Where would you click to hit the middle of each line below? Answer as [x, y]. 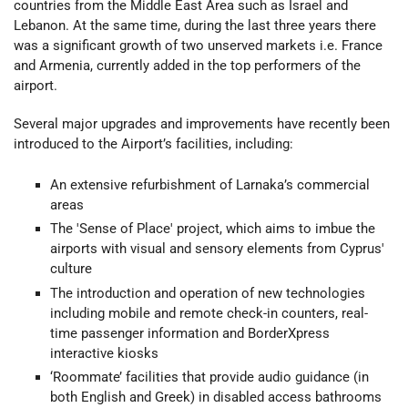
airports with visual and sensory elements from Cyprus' [217, 249]
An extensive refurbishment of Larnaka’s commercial [210, 184]
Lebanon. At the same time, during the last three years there [195, 26]
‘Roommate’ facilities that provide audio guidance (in [209, 377]
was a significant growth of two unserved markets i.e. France [198, 46]
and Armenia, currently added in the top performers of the [187, 66]
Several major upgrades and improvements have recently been [202, 124]
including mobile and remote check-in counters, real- [209, 313]
